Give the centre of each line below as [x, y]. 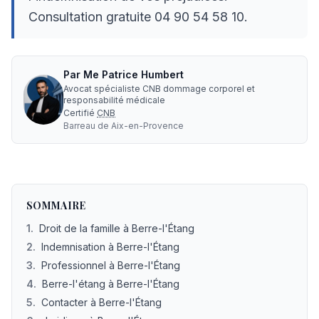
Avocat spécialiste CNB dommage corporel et [159, 89]
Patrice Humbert [143, 74]
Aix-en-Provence [147, 126]
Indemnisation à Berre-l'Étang [110, 247]
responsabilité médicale [114, 100]
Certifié [80, 113]
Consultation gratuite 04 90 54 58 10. [138, 17]
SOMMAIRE [56, 205]
